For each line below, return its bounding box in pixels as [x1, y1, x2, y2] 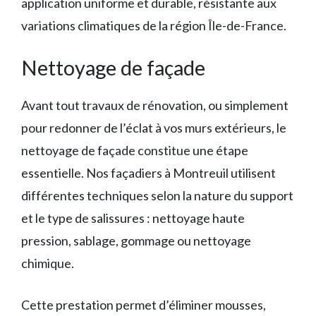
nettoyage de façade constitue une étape [21, 142, 248, 158]
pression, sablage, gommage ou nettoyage [21, 233, 251, 248]
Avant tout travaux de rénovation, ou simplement [21, 97, 288, 113]
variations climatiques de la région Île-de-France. [21, 18, 286, 33]
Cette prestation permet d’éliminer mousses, [21, 297, 266, 312]
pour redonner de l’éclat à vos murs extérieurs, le [21, 120, 286, 135]
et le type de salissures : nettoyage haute [21, 210, 245, 226]
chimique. [21, 255, 74, 271]
